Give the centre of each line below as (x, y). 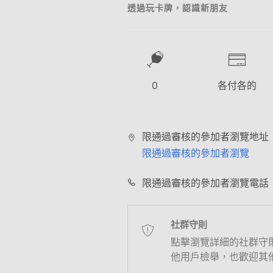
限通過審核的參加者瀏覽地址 (205, 136)
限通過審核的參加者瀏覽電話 (205, 183)
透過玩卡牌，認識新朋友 (178, 8)
